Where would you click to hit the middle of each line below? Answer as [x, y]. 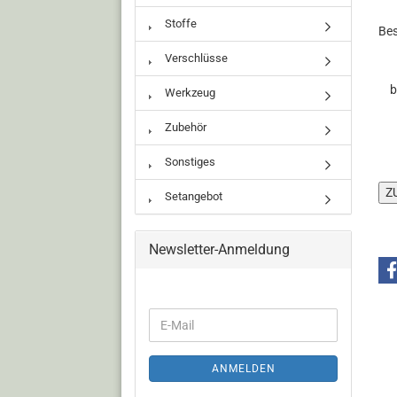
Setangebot [192, 196]
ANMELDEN [243, 369]
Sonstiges [189, 162]
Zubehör [184, 127]
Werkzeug [189, 93]
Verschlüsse [195, 58]
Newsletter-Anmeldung [219, 249]
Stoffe [179, 23]
